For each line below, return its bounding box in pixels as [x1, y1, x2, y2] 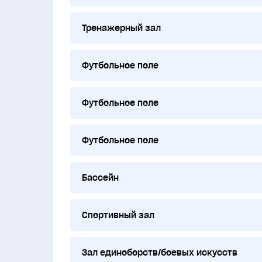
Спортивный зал [81, 209, 154, 220]
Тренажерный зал [81, 22, 161, 33]
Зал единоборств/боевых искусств [81, 247, 237, 258]
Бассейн [81, 172, 119, 183]
